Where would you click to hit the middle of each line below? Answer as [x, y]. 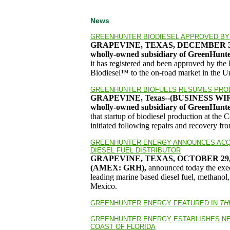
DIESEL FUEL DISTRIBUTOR [136, 150]
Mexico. [104, 186]
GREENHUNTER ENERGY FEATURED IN [155, 203]
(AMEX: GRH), [119, 168]
